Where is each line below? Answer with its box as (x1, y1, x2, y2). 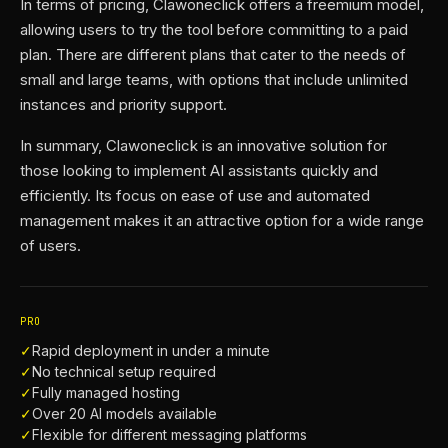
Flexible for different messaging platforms (32, 426, 307, 443)
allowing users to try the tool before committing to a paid (20, 20, 408, 39)
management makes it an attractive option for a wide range (20, 211, 424, 230)
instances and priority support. (20, 95, 227, 114)
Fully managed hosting (32, 384, 180, 401)
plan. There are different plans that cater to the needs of (20, 45, 406, 64)
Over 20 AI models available (32, 405, 217, 422)
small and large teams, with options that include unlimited (20, 70, 408, 89)
